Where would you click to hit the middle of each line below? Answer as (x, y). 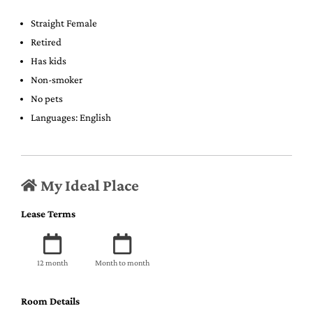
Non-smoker (57, 79)
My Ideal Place (89, 185)
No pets (47, 98)
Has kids (49, 60)
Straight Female (64, 23)
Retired (46, 42)
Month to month (122, 262)
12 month (52, 262)
